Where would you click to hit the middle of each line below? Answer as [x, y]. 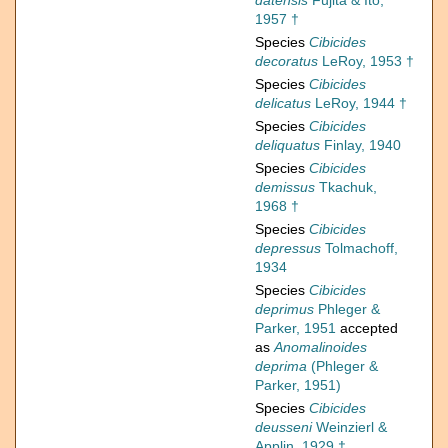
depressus [288, 248]
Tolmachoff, [359, 248]
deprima [281, 366]
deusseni [283, 427]
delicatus [283, 103]
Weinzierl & [349, 427]
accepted [367, 328]
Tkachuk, [346, 187]
